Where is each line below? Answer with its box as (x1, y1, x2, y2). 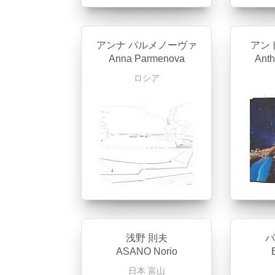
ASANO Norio (115, 246, 177, 257)
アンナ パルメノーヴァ (96, 40, 197, 50)
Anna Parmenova (108, 53, 185, 64)
